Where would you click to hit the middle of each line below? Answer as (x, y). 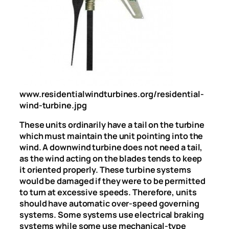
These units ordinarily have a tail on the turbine (112, 125)
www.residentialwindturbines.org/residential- (112, 94)
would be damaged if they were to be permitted (112, 181)
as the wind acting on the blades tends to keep (111, 159)
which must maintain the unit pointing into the (111, 136)
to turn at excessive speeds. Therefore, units (108, 192)
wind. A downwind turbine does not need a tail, (111, 147)
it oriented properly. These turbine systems (105, 170)
